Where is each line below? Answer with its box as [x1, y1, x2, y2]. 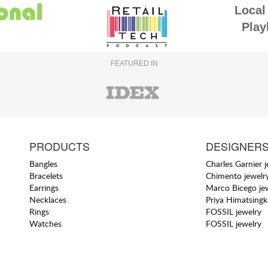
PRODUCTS [29, 138, 90, 154]
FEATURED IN [110, 59, 158, 68]
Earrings [29, 181, 59, 193]
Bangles [29, 157, 58, 169]
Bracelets [29, 169, 63, 181]
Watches [29, 217, 62, 229]
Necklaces [29, 193, 67, 205]
